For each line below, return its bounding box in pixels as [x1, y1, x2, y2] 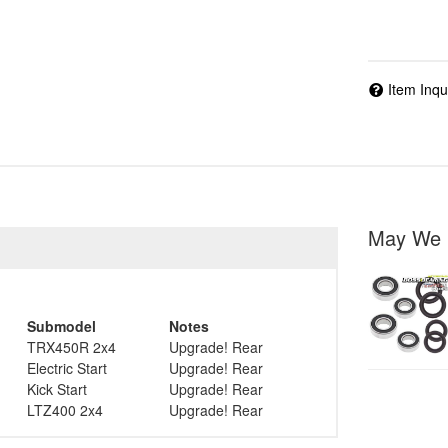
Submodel [27, 315, 96, 336]
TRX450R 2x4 [27, 336, 116, 357]
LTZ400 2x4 [27, 399, 103, 420]
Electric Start [27, 357, 107, 378]
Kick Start [27, 378, 87, 399]
